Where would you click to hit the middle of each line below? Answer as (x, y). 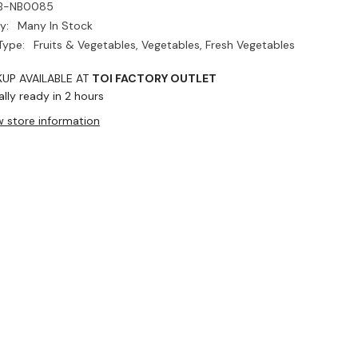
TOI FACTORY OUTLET (154, 79)
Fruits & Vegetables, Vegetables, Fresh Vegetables (164, 45)
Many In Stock (55, 26)
